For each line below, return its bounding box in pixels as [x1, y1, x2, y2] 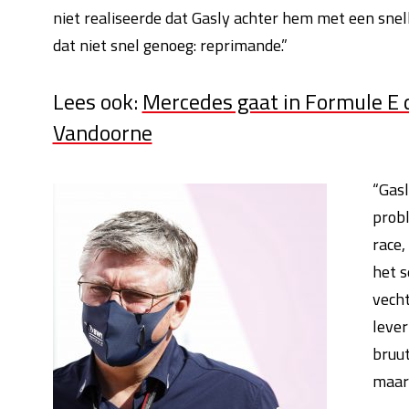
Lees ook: [52, 85, 142, 118]
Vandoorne [52, 116, 152, 149]
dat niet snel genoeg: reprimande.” [52, 33, 288, 58]
